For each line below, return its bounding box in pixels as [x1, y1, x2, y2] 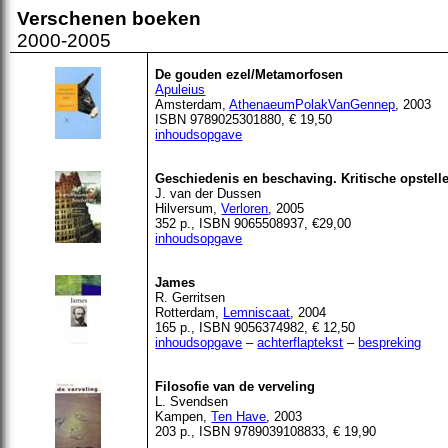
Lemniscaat [223, 305, 291, 320]
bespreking [358, 335, 422, 350]
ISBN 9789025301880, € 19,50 [155, 112, 333, 127]
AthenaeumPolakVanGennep [229, 97, 396, 112]
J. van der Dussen [155, 186, 262, 201]
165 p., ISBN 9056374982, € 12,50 [155, 320, 356, 335]
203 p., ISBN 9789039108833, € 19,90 [155, 424, 377, 439]
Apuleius [155, 82, 206, 97]
